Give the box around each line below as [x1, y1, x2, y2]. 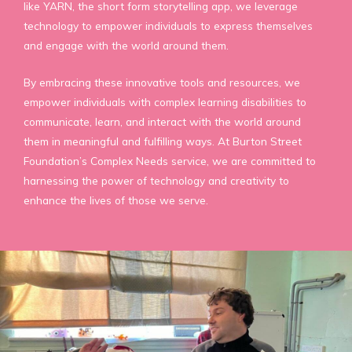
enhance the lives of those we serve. [24, 192, 208, 207]
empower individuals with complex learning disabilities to [24, 94, 306, 108]
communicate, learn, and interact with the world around [24, 114, 301, 128]
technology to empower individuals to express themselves [24, 18, 313, 32]
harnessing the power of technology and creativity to [24, 173, 289, 187]
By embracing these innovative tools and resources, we [24, 75, 300, 89]
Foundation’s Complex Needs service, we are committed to [24, 153, 316, 167]
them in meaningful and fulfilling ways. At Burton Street [24, 134, 302, 148]
